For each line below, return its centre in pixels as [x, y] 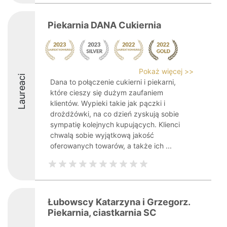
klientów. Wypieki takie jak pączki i [108, 103]
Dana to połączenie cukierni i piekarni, [113, 82]
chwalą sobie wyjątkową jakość [102, 135]
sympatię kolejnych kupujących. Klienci [115, 124]
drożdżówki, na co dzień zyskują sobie [115, 114]
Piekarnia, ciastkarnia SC [102, 213]
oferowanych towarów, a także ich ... [111, 146]
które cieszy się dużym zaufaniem [107, 92]
